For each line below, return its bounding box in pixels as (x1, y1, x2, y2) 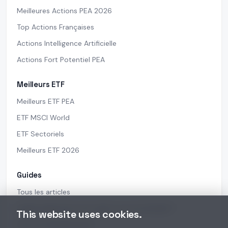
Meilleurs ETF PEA (17, 97, 74, 106)
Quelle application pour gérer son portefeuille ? (17, 204, 175, 213)
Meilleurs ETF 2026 (17, 146, 79, 155)
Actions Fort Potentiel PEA (17, 55, 105, 65)
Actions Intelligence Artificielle (17, 39, 117, 48)
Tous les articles (17, 187, 70, 197)
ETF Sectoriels (17, 129, 64, 139)
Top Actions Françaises (17, 22, 94, 32)
